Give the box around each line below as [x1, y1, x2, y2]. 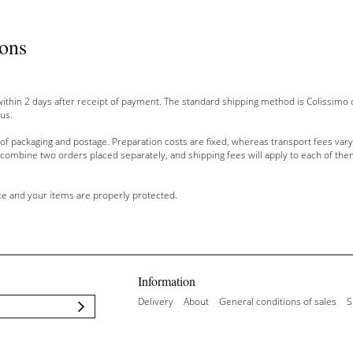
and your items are [9, 188, 91, 202]
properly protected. [92, 188, 177, 202]
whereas [231, 135, 269, 148]
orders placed [58, 148, 118, 162]
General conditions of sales [218, 295, 336, 308]
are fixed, [189, 135, 229, 148]
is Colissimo [296, 95, 348, 108]
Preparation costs [111, 135, 188, 148]
